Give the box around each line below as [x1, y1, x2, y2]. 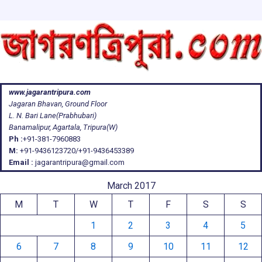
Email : [9, 158, 33, 167]
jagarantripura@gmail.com [33, 158, 125, 167]
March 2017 [106, 180, 156, 191]
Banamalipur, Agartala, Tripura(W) [9, 123, 118, 132]
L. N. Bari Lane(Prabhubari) [9, 111, 96, 120]
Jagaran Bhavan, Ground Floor [9, 99, 107, 108]
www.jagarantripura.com [9, 88, 91, 96]
